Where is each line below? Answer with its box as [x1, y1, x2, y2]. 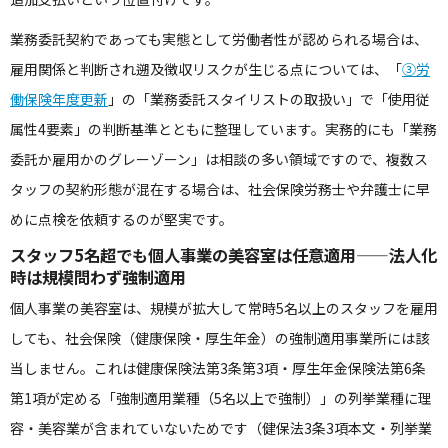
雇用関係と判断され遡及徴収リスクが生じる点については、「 [10, 59, 402, 79]
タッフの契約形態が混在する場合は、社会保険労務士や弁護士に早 [10, 179, 430, 199]
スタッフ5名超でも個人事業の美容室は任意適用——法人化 [10, 243, 437, 267]
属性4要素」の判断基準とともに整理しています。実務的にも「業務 [10, 119, 437, 139]
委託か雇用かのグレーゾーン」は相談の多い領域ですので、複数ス [10, 149, 428, 169]
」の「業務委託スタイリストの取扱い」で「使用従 [108, 89, 430, 109]
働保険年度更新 [10, 89, 108, 109]
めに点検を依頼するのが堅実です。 [10, 209, 233, 229]
